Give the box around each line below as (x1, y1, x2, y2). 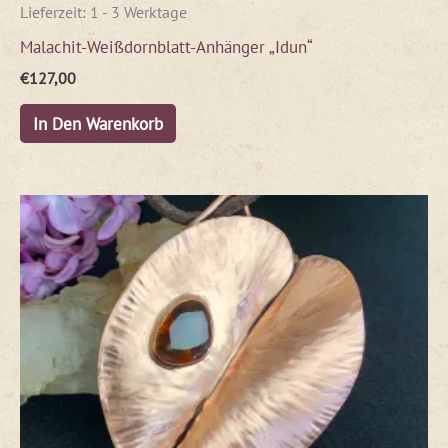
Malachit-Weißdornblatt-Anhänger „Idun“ (20, 35, 313, 59)
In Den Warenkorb (32, 111, 163, 135)
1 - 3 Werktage (90, 2, 187, 23)
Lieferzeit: (20, 2, 90, 23)
